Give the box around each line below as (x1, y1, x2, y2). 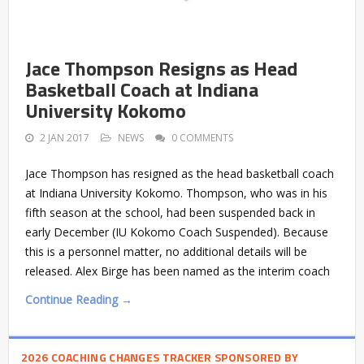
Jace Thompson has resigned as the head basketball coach (25, 166, 334, 182)
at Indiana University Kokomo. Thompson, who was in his (25, 185, 327, 201)
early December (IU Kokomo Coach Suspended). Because (25, 224, 328, 240)
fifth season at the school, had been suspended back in (25, 205, 315, 221)
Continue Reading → (25, 292, 132, 308)
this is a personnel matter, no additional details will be (25, 244, 307, 260)
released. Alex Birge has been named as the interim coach (25, 263, 330, 279)
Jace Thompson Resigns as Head (25, 54, 297, 84)
